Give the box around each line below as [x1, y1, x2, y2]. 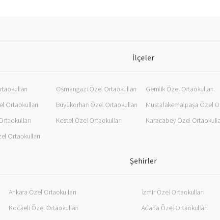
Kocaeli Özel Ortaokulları [9, 203, 79, 213]
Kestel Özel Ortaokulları [56, 116, 122, 125]
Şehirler [130, 156, 157, 166]
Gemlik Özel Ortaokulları [146, 84, 214, 94]
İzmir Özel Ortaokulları [141, 188, 204, 197]
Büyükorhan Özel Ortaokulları [56, 100, 137, 110]
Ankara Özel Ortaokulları [9, 188, 76, 197]
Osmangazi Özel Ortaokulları [56, 84, 137, 94]
